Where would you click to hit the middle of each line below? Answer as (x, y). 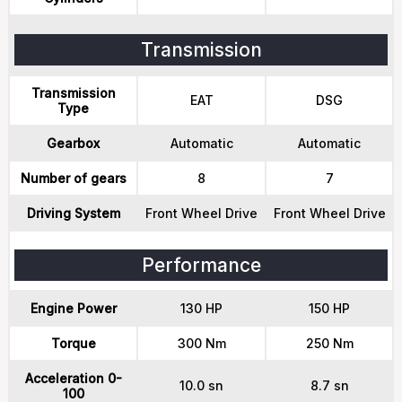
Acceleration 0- (73, 378)
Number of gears (73, 178)
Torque (73, 343)
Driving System (73, 213)
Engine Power (73, 308)
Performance (201, 265)
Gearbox (73, 143)
